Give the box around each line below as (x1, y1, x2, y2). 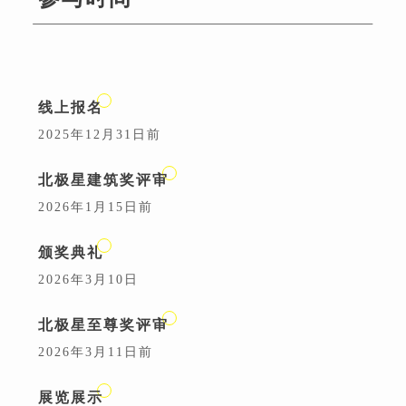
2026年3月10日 (38, 272, 139, 286)
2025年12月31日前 (38, 127, 161, 141)
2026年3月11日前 (38, 344, 153, 359)
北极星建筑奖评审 (38, 171, 169, 188)
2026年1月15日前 (38, 199, 153, 214)
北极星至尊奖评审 (38, 316, 169, 333)
